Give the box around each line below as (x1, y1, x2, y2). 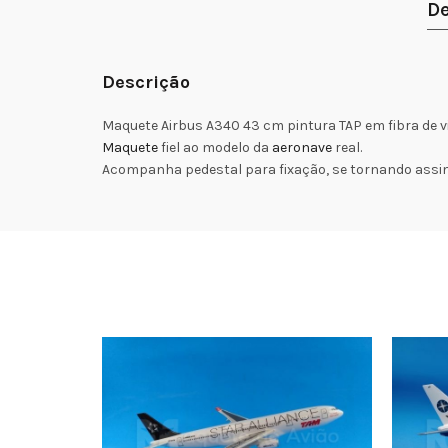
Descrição (102, 70, 190, 93)
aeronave (272, 138, 332, 156)
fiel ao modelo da (158, 138, 272, 156)
